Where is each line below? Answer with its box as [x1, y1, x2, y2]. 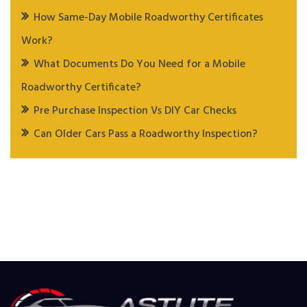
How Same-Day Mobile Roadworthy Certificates [34, 9, 263, 27]
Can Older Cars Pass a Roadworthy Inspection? [34, 125, 258, 144]
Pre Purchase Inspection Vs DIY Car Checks [34, 102, 236, 121]
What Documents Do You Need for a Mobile [34, 56, 245, 74]
